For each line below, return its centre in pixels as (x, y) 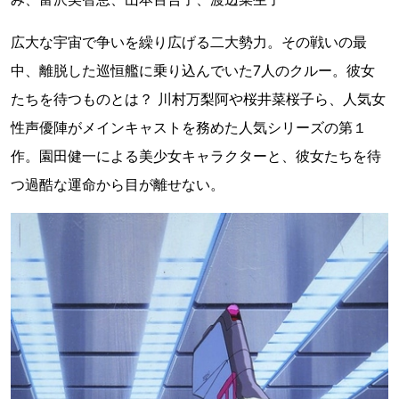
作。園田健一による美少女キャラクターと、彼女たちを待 (196, 156)
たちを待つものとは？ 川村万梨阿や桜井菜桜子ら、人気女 (198, 99)
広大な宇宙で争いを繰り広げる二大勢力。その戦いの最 (189, 42)
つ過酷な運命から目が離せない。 (118, 185)
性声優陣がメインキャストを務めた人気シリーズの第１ (189, 128)
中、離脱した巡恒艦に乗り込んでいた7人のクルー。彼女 (193, 71)
